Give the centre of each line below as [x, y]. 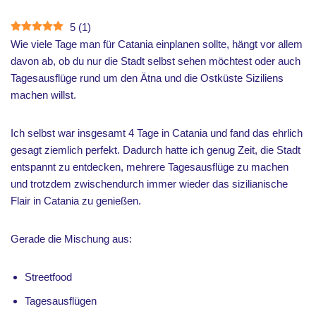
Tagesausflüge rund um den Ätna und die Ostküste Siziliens [147, 78]
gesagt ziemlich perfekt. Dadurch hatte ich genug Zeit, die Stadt [156, 150]
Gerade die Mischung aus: [71, 239]
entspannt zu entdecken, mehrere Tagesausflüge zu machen [150, 167]
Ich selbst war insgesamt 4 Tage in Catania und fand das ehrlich [157, 133]
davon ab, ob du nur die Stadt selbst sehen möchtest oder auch [156, 61]
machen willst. [43, 95]
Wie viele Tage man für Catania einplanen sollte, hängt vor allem [157, 44]
